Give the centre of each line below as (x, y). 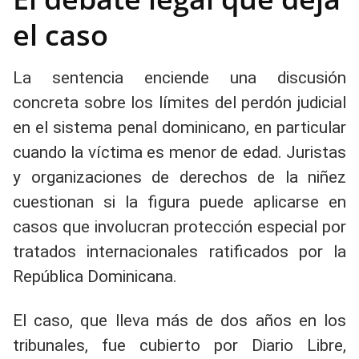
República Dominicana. (95, 276)
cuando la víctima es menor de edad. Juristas (179, 152)
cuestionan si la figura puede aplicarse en (179, 202)
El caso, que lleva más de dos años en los (179, 321)
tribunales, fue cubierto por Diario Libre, (179, 345)
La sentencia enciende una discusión (179, 78)
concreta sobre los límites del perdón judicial (179, 103)
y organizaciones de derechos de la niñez (179, 177)
